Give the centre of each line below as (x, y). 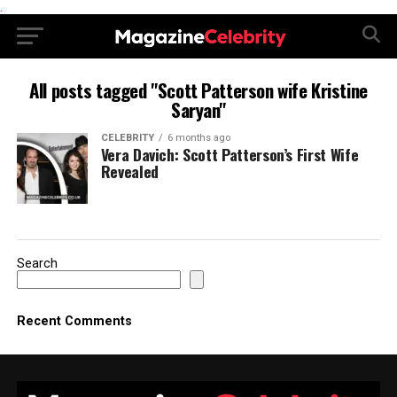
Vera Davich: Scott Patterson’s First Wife (230, 154)
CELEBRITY (127, 138)
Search (37, 264)
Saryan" (198, 109)
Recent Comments (74, 321)
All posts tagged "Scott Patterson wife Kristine (198, 90)
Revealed (129, 171)
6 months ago (198, 138)
